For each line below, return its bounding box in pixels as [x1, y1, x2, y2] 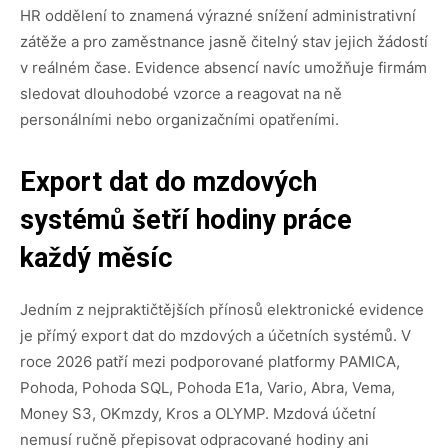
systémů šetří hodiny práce [20, 204, 352, 237]
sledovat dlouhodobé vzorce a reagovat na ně [20, 84, 342, 104]
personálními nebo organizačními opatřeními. [20, 110, 339, 130]
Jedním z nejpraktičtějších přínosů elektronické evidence [20, 300, 424, 320]
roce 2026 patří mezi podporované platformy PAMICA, [20, 352, 400, 372]
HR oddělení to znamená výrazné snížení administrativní [20, 6, 416, 26]
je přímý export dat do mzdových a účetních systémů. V [20, 326, 411, 346]
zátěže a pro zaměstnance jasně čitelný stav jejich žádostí [20, 32, 428, 52]
